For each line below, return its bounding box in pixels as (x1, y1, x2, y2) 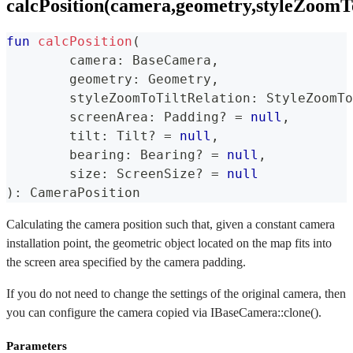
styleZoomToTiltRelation (69, 91, 251, 106)
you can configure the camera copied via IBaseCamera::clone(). (6, 306, 321, 320)
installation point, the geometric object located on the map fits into (6, 236, 332, 251)
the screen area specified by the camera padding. (6, 255, 246, 269)
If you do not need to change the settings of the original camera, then (6, 287, 346, 301)
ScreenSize (109, 166, 195, 182)
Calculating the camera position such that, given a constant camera (6, 217, 335, 232)
